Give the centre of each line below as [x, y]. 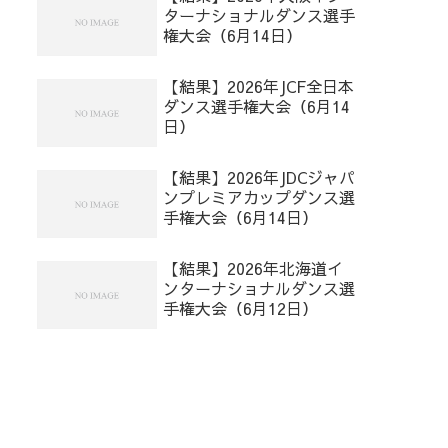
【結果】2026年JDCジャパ [259, 177]
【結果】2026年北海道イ [253, 268]
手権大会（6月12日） [240, 308]
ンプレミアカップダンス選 [259, 197]
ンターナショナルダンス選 [259, 288]
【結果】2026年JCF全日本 [258, 86]
